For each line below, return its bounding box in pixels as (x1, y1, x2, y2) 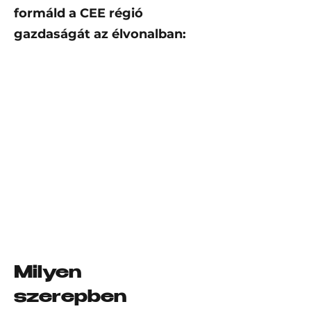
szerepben (14, 289, 126, 307)
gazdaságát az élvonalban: (14, 26, 186, 42)
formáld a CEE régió (14, 6, 143, 21)
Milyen (14, 265, 81, 283)
